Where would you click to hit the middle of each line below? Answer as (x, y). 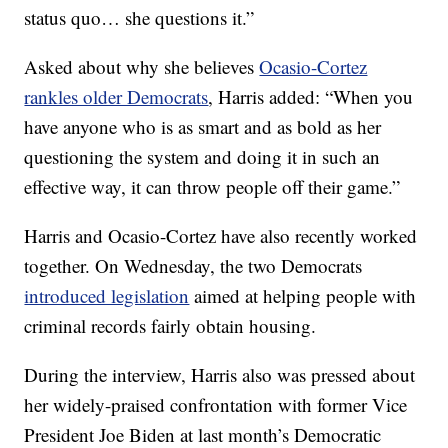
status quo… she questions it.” (139, 17)
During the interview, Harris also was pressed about (220, 374)
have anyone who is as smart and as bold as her (203, 126)
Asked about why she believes (142, 66)
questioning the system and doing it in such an (202, 156)
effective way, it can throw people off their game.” (212, 186)
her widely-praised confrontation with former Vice (216, 404)
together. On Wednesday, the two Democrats (193, 265)
